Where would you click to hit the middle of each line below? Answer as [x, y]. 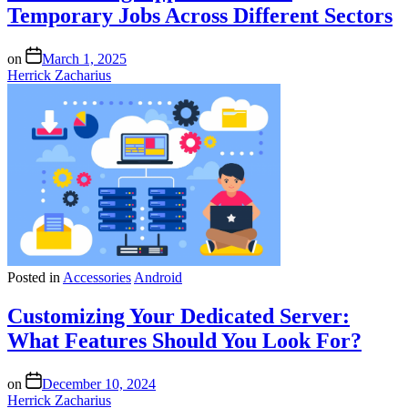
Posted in [34, 278]
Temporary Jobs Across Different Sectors [200, 16]
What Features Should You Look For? [184, 341]
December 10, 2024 [99, 384]
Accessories [97, 278]
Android [158, 278]
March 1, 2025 [84, 59]
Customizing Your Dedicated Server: [178, 316]
